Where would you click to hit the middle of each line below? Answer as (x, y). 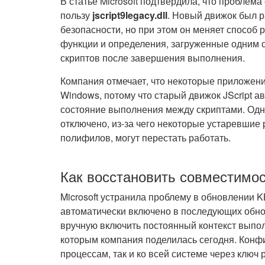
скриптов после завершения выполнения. (153, 58)
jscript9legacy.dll (130, 15)
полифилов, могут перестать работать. (146, 138)
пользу (76, 15)
